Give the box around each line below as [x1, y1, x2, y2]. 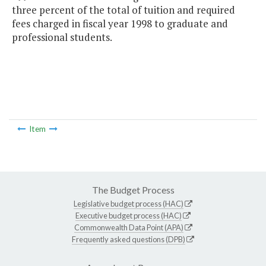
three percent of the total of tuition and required [12, 3, 235, 17]
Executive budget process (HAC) [75, 210, 182, 220]
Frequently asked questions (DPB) [72, 234, 185, 244]
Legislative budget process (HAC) [74, 198, 183, 208]
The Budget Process [91, 183, 175, 195]
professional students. [12, 30, 112, 45]
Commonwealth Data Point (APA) [74, 222, 183, 232]
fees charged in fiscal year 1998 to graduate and [12, 17, 228, 31]
